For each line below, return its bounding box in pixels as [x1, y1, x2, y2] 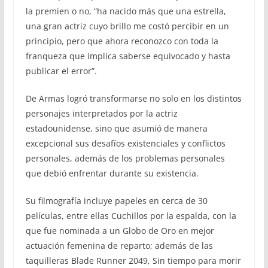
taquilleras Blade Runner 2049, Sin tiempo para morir [25, 254, 241, 266]
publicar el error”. [25, 65, 97, 77]
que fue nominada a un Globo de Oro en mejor [25, 224, 214, 236]
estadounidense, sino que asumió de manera [25, 122, 208, 134]
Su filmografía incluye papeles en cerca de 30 [25, 194, 208, 206]
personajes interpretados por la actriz [25, 107, 178, 119]
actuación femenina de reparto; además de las [25, 239, 213, 251]
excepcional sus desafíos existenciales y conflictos [25, 137, 226, 149]
